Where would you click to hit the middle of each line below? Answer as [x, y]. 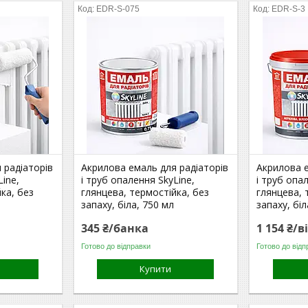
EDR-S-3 [289, 9]
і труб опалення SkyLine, [138, 180]
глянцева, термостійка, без [145, 192]
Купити [156, 269]
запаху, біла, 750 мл [128, 205]
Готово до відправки [116, 246]
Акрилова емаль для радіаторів [155, 167]
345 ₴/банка [115, 228]
